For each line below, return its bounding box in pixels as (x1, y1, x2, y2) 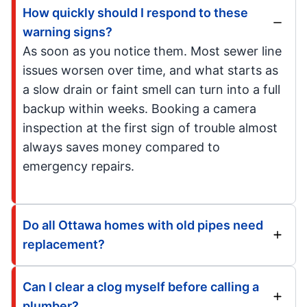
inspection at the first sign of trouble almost (23, 121, 278, 136)
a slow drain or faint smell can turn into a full (23, 82, 280, 97)
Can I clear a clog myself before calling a (23, 280, 259, 295)
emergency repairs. (23, 159, 134, 174)
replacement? (23, 237, 105, 252)
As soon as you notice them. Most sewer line (23, 44, 282, 59)
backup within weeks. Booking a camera (23, 101, 256, 116)
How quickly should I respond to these (23, 5, 248, 21)
